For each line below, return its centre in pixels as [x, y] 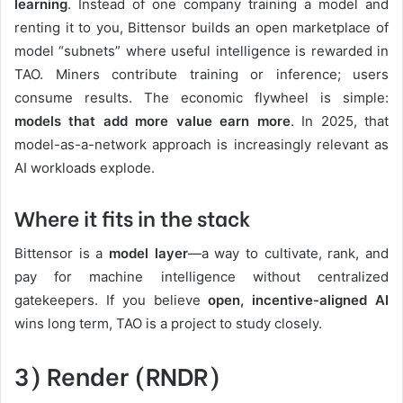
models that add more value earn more [152, 121]
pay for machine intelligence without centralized [201, 276]
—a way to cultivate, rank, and [288, 253]
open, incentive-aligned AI [299, 300]
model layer [148, 253]
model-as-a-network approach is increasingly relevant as [201, 145]
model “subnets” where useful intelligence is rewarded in [201, 51]
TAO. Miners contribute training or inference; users [201, 75]
